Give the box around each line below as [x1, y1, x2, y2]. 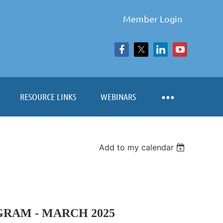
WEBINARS [101, 91, 136, 102]
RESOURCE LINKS [19, 91, 76, 102]
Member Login [123, 13, 182, 24]
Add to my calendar [99, 142, 174, 152]
